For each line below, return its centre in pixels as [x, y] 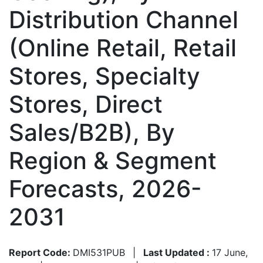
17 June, [230, 252]
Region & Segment [113, 160]
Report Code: [41, 252]
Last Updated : [178, 252]
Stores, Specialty [104, 76]
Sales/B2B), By [92, 132]
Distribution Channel [124, 19]
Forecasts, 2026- [105, 188]
